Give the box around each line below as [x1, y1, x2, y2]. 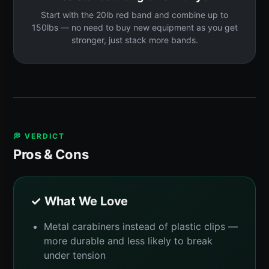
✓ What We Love [31, 193, 128, 208]
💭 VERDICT [13, 131, 65, 141]
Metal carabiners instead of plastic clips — [44, 220, 238, 232]
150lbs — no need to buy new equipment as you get [31, 22, 238, 32]
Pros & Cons [13, 146, 89, 162]
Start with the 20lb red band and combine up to [41, 9, 228, 20]
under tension [44, 249, 106, 261]
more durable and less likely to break [44, 234, 213, 247]
